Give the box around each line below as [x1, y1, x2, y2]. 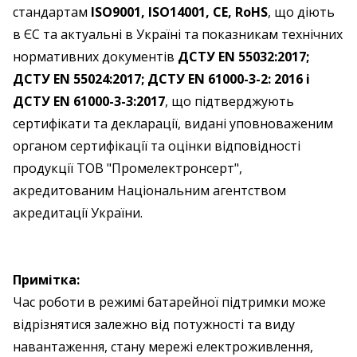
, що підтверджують [165, 92, 294, 110]
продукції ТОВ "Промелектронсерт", [13, 159, 242, 177]
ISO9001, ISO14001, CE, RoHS [91, 3, 268, 21]
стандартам [13, 3, 91, 21]
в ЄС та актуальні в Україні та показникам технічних [13, 25, 343, 43]
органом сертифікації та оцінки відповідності [13, 137, 300, 155]
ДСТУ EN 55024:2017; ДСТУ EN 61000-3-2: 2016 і [13, 70, 310, 88]
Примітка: [13, 271, 80, 288]
